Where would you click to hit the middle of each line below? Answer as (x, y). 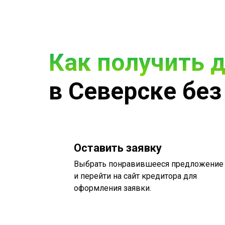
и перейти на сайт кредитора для (135, 176)
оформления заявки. (113, 188)
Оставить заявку (118, 148)
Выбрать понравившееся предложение (149, 164)
